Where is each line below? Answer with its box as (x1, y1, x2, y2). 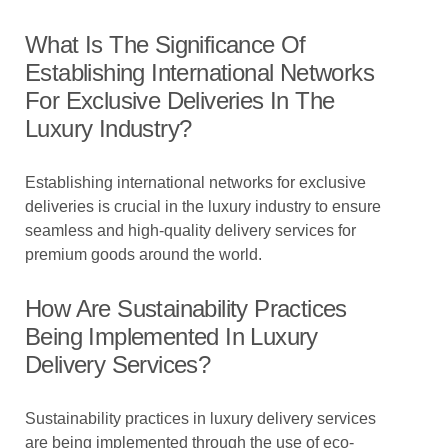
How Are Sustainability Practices (25, 295, 347, 322)
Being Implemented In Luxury (25, 323, 318, 350)
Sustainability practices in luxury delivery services (25, 410, 376, 427)
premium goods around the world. (25, 246, 262, 263)
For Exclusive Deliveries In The (25, 87, 335, 114)
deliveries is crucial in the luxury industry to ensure (25, 198, 381, 215)
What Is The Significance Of (25, 31, 306, 58)
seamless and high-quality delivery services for (25, 222, 356, 239)
